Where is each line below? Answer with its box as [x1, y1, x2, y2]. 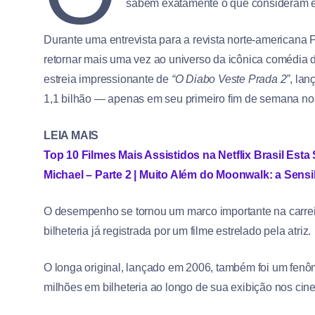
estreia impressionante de [44, 73, 172, 86]
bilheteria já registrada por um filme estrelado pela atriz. [44, 225, 311, 238]
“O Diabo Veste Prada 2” [171, 73, 290, 86]
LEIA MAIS [44, 129, 99, 142]
